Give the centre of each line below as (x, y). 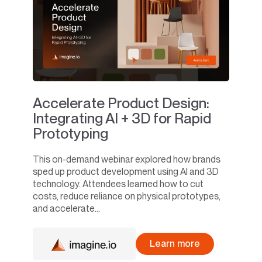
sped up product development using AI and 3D (126, 172)
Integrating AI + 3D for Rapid (122, 118)
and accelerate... (66, 209)
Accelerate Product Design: (121, 103)
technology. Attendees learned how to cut (118, 184)
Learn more (175, 244)
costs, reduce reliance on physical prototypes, (127, 196)
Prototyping (70, 134)
